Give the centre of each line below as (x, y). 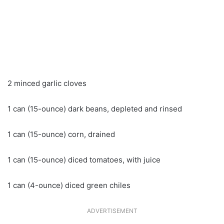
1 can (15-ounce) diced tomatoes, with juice (84, 159)
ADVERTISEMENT (112, 210)
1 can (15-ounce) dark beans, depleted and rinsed (95, 108)
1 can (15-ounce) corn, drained (61, 134)
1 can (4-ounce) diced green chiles (69, 185)
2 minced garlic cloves (47, 83)
